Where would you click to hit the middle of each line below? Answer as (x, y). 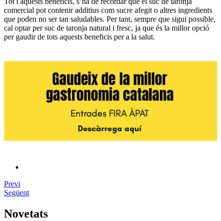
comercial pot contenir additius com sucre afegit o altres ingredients (108, 10)
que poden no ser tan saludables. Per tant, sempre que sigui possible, (110, 19)
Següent (17, 193)
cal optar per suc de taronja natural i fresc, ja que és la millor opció (107, 28)
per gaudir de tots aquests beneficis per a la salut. (79, 37)
